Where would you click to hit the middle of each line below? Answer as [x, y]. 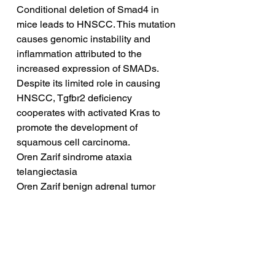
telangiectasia [47, 172]
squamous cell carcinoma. [73, 142]
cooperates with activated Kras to [90, 113]
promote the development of [78, 128]
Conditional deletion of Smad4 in [89, 10]
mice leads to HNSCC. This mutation [97, 25]
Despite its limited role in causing [90, 83]
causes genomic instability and [85, 39]
